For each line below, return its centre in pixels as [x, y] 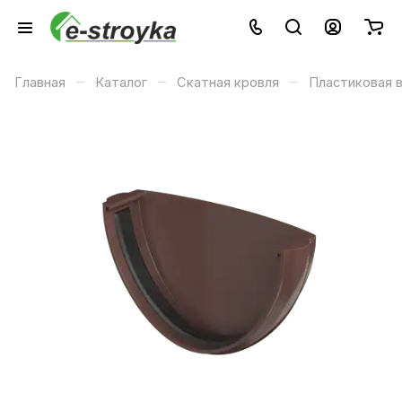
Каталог [121, 83]
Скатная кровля [228, 83]
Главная [40, 83]
